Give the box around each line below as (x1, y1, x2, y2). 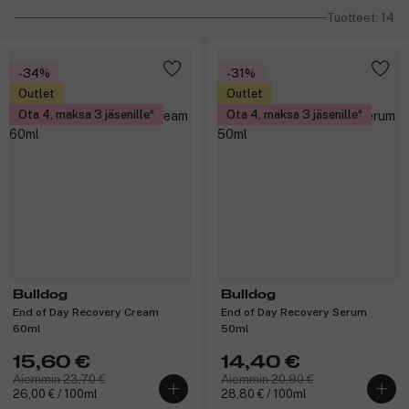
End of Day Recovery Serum (221, 305, 367, 319)
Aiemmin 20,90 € (221, 372, 313, 386)
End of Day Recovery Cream (13, 305, 159, 319)
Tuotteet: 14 (327, 10, 394, 25)
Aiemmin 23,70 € (13, 372, 105, 386)
